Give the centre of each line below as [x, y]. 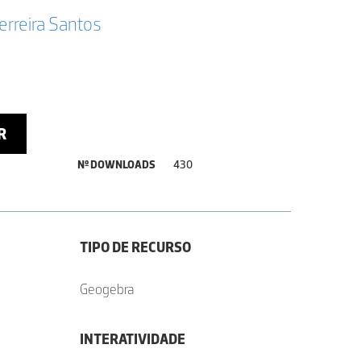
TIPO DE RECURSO [135, 247]
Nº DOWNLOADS [117, 165]
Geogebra [107, 289]
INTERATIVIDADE [132, 339]
